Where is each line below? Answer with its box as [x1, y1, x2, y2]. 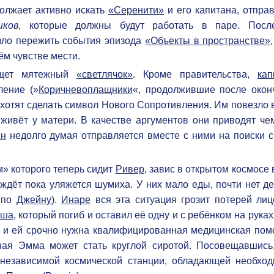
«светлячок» [76, 68, 133, 80]
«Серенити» [108, 4, 164, 15]
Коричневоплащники [38, 84, 133, 95]
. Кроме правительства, [132, 68, 258, 80]
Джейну [16, 194, 51, 205]
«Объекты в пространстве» [144, 35, 271, 46]
